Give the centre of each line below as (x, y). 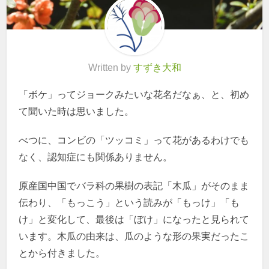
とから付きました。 (62, 253)
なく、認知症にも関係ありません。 (96, 157)
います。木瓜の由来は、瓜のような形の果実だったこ (134, 236)
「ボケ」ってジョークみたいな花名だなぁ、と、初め (134, 94)
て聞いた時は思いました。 (77, 111)
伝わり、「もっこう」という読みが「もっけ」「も (129, 202)
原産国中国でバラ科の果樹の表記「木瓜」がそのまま (134, 186)
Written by (110, 67)
